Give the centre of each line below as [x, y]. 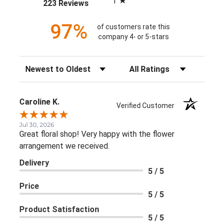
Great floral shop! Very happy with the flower [97, 134]
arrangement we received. [64, 146]
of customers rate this [133, 27]
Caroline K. [39, 102]
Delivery [34, 163]
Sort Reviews [41, 66]
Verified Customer [148, 105]
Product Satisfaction [59, 209]
